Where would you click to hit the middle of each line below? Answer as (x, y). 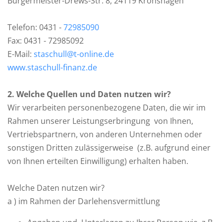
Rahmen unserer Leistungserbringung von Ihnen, (100, 121)
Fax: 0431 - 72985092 (46, 41)
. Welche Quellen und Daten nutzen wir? (91, 94)
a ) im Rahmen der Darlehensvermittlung (84, 201)
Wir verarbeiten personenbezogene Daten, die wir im (107, 108)
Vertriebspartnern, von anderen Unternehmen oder (105, 134)
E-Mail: (21, 54)
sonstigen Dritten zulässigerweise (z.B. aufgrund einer (109, 148)
